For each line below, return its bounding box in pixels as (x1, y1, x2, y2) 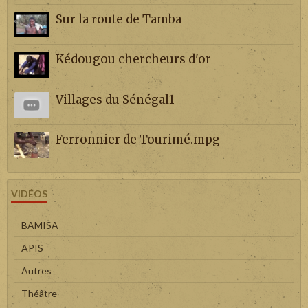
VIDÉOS (11, 187, 47, 199)
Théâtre (21, 287, 57, 299)
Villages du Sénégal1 (56, 92, 174, 108)
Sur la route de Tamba (56, 12, 181, 27)
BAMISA (21, 219, 58, 231)
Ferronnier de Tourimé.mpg (56, 132, 220, 148)
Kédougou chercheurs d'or (56, 52, 211, 67)
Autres (21, 264, 52, 276)
